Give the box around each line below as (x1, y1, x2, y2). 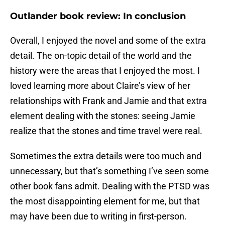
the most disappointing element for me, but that (10, 196, 200, 207)
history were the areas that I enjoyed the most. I (10, 65, 200, 76)
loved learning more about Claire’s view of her (10, 80, 190, 91)
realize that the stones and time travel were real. (10, 126, 202, 137)
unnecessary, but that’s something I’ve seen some (10, 166, 209, 177)
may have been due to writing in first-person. (10, 211, 187, 222)
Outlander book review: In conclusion (10, 11, 186, 22)
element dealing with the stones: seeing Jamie (10, 110, 195, 122)
